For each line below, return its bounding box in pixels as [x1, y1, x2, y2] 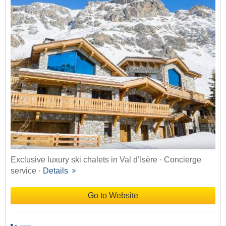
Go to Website [88, 191, 138, 200]
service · [11, 166, 43, 176]
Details [43, 166, 70, 176]
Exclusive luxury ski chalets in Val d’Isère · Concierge [11, 155, 201, 164]
